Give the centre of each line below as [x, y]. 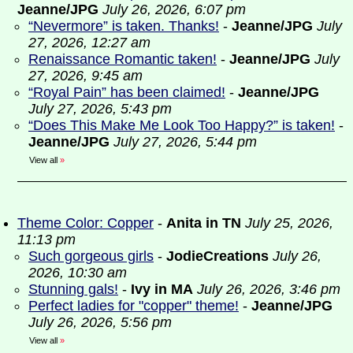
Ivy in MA [162, 289]
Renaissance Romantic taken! [123, 59]
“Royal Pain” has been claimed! [127, 92]
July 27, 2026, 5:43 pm [100, 109]
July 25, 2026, [289, 223]
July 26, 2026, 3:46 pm [269, 289]
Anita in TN [204, 223]
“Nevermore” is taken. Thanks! [124, 26]
